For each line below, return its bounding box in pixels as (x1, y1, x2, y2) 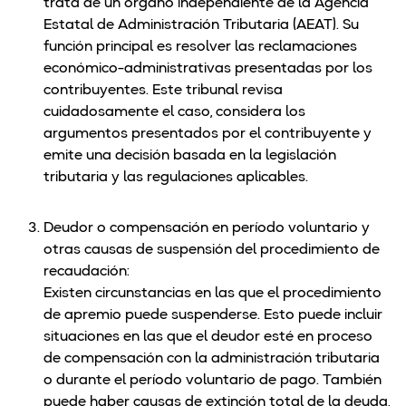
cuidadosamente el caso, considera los (43, 105, 305, 121)
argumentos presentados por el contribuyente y (43, 127, 372, 142)
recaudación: (43, 265, 130, 280)
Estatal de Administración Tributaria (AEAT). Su (43, 18, 359, 34)
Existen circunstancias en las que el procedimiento (43, 286, 382, 302)
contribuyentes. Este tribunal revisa (43, 83, 283, 99)
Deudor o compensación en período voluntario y (43, 221, 370, 237)
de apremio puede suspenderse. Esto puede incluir (43, 308, 382, 324)
